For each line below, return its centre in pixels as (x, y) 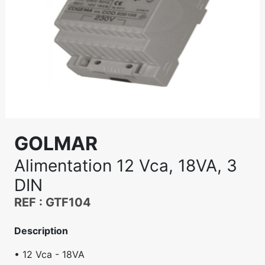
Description (41, 230)
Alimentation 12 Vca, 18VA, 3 (126, 165)
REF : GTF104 (53, 202)
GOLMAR (56, 143)
